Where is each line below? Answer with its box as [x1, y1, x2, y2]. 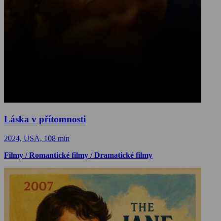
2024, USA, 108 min [4, 134, 70, 143]
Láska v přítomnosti [4, 114, 86, 125]
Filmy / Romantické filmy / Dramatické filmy [4, 150, 152, 159]
